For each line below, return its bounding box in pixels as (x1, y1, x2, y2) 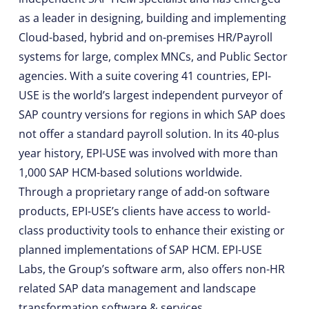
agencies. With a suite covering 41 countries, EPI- (18, 68, 271, 84)
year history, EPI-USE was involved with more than (18, 146, 278, 161)
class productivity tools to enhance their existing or (18, 223, 285, 239)
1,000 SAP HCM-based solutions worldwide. (18, 165, 242, 181)
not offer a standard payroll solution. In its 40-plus (18, 126, 279, 142)
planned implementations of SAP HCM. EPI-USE (18, 242, 262, 258)
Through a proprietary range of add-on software (18, 184, 270, 200)
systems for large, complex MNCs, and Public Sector (18, 49, 288, 65)
